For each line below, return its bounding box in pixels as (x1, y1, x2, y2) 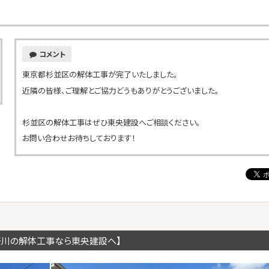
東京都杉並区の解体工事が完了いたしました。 (22, 68, 178, 80)
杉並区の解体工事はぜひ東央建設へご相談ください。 (22, 116, 201, 128)
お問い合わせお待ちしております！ (22, 132, 136, 144)
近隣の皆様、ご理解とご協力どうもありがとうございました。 (22, 84, 219, 96)
